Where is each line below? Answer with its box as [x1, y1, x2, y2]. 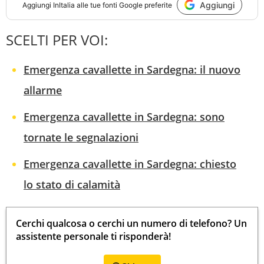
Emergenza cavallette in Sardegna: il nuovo [24, 62, 240, 77]
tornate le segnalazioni [24, 130, 138, 145]
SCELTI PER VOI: [6, 30, 108, 50]
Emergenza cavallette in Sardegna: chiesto [24, 157, 236, 171]
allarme [24, 83, 62, 98]
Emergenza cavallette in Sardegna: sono [24, 110, 225, 124]
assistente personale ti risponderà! [16, 230, 171, 243]
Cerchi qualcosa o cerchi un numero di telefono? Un [16, 217, 247, 230]
